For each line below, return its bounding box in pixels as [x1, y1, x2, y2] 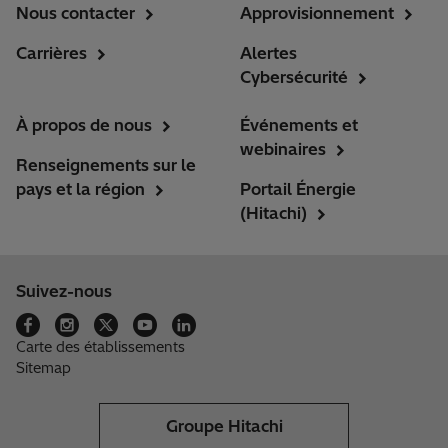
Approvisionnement [240, 3, 394, 24]
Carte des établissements [16, 338, 185, 357]
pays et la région [16, 179, 145, 200]
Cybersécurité [240, 67, 348, 88]
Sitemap [16, 359, 71, 378]
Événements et [240, 115, 358, 136]
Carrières [16, 43, 87, 64]
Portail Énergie [240, 179, 356, 200]
